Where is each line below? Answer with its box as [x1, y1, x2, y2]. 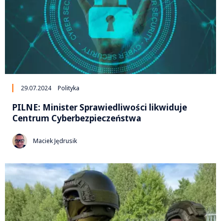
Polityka [58, 83, 79, 92]
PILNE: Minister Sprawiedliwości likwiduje [12, 101, 187, 113]
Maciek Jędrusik [33, 137, 77, 146]
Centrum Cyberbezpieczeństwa [12, 112, 141, 124]
